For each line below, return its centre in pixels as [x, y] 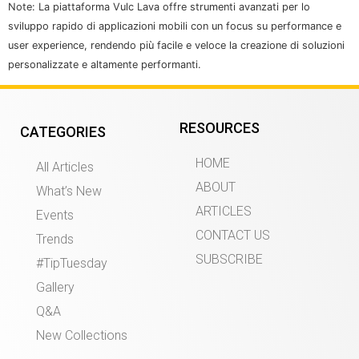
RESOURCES [220, 127]
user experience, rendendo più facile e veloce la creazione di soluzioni [176, 46]
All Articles [65, 167]
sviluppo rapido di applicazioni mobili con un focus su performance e [175, 26]
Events [55, 215]
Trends [55, 239]
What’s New [69, 191]
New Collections [82, 335]
